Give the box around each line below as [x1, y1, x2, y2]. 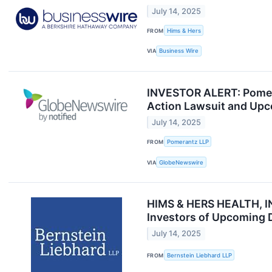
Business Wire [159, 47, 199, 55]
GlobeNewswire [159, 158, 204, 166]
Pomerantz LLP [166, 138, 209, 145]
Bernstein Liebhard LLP [166, 251, 232, 259]
